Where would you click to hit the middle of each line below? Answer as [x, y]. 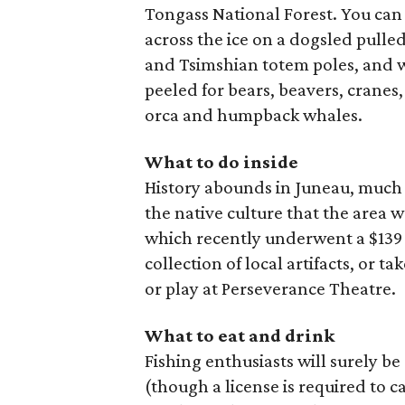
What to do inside [222, 162]
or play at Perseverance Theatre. [271, 288]
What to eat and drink [240, 335]
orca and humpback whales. [254, 115]
